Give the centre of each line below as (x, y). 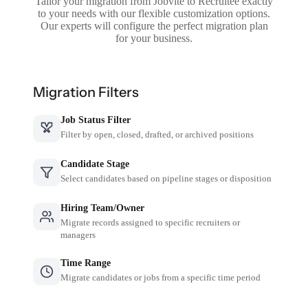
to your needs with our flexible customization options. (154, 13)
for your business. (154, 38)
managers (78, 234)
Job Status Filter (96, 120)
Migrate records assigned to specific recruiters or (151, 222)
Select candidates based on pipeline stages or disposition (166, 178)
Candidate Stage (95, 164)
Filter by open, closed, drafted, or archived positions (157, 134)
